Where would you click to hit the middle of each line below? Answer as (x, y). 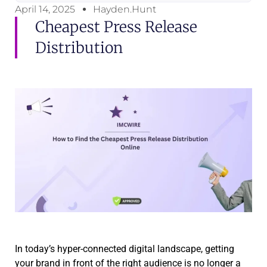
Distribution (79, 47)
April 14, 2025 (45, 9)
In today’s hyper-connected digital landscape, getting (125, 249)
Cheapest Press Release (116, 27)
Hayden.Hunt (125, 9)
